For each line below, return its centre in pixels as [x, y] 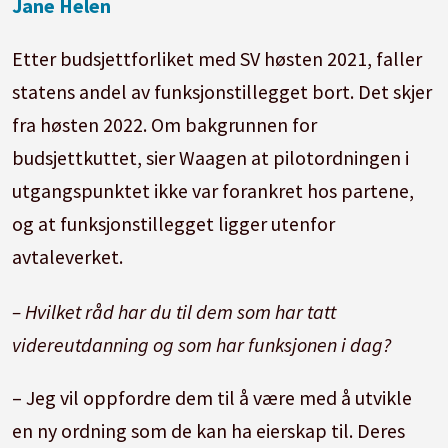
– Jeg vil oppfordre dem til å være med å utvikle [212, 397]
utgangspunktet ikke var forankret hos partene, [213, 190]
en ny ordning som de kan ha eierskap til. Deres [209, 430]
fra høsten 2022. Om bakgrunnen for [165, 124]
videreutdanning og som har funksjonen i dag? [202, 344]
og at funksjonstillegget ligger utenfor [174, 223]
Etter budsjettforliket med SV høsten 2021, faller [217, 58]
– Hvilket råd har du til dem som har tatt [174, 311]
